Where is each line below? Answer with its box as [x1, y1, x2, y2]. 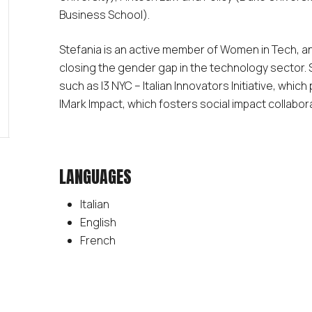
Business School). [58, 6, 150, 22]
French [79, 232, 116, 248]
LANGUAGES [58, 164, 132, 189]
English [79, 214, 118, 230]
